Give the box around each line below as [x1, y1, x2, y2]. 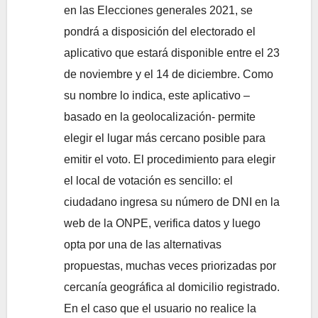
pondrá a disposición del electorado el [64, 25, 256, 38]
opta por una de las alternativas [64, 238, 221, 251]
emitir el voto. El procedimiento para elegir [64, 153, 275, 165]
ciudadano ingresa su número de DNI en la [64, 195, 280, 208]
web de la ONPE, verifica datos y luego [64, 216, 261, 229]
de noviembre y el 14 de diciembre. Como [64, 67, 273, 80]
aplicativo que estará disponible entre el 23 [64, 46, 280, 59]
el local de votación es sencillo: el [64, 174, 233, 187]
